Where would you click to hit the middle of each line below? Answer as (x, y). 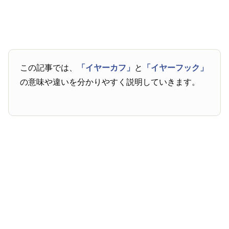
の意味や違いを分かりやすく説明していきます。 (110, 82)
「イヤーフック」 (176, 68)
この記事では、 (49, 68)
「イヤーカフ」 (106, 68)
